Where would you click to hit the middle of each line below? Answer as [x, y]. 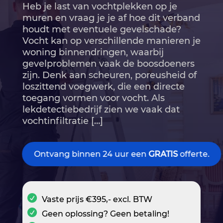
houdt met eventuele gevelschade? [102, 30]
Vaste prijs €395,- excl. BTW [97, 200]
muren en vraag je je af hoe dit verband [111, 18]
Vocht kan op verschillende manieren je [111, 41]
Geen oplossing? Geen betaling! [105, 214]
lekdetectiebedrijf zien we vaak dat [101, 110]
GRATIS [163, 154]
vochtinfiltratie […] [62, 121]
